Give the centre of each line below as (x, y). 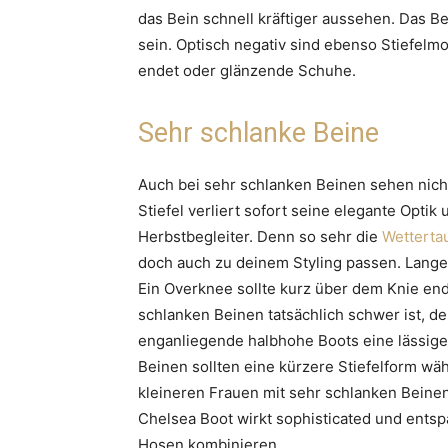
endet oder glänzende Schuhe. (247, 70)
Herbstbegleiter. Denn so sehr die (260, 236)
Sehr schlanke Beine (258, 132)
